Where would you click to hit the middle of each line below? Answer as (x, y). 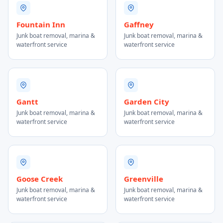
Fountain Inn (41, 24)
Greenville (144, 179)
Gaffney (139, 24)
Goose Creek (40, 179)
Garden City (147, 102)
